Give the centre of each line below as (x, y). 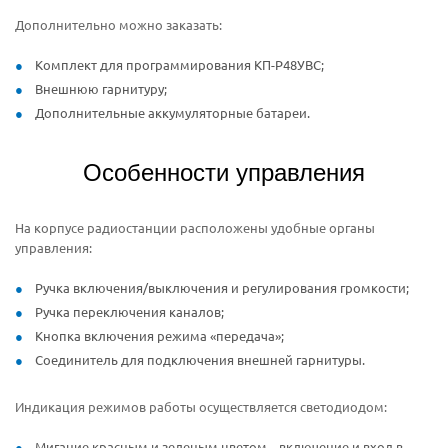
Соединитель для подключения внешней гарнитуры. (200, 359)
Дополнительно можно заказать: (118, 24)
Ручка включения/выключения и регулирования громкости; (222, 287)
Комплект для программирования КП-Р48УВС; (179, 64)
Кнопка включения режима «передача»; (159, 335)
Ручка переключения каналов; (129, 311)
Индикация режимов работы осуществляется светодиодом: (201, 406)
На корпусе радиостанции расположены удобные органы (195, 227)
